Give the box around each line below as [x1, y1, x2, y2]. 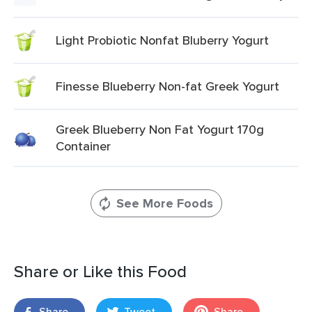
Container [56, 137, 111, 155]
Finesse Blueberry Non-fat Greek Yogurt [56, 77, 279, 95]
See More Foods [116, 194, 213, 212]
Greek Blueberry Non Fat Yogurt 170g [56, 120, 264, 138]
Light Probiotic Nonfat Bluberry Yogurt [56, 31, 269, 49]
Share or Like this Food [14, 259, 187, 283]
